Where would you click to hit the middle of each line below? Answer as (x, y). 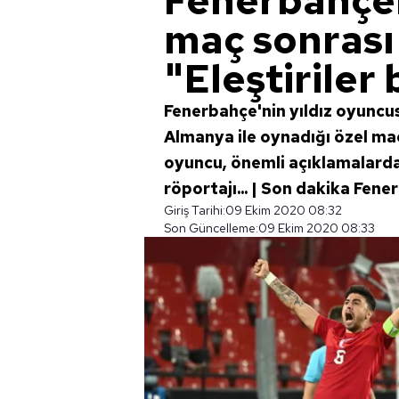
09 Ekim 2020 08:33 (317, 228)
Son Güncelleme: (211, 228)
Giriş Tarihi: (195, 210)
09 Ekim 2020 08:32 (284, 210)
